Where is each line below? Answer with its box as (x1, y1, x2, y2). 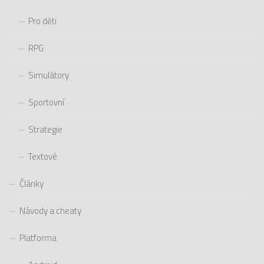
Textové (28, 149, 57, 163)
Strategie (28, 122, 62, 136)
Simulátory (28, 68, 69, 82)
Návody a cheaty (19, 203, 81, 217)
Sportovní (28, 95, 64, 109)
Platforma (19, 230, 57, 245)
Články (19, 176, 44, 190)
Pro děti (28, 14, 57, 28)
